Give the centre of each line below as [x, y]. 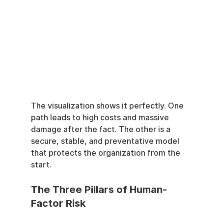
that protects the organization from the [106, 153]
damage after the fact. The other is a [101, 130]
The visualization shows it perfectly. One [108, 106]
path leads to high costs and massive [101, 118]
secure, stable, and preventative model [106, 141]
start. [41, 165]
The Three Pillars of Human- [99, 190]
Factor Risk [58, 204]
